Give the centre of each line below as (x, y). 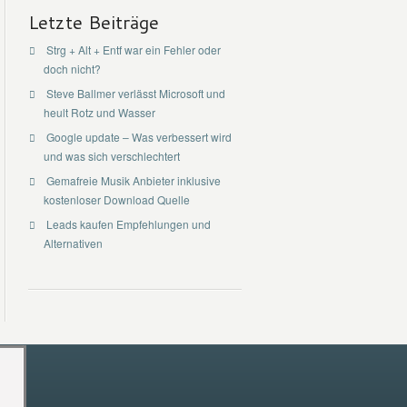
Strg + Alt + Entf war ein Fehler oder (133, 50)
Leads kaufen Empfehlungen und (128, 224)
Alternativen (73, 243)
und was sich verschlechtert (111, 156)
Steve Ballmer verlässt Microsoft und (135, 93)
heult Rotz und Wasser (99, 112)
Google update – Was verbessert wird (139, 137)
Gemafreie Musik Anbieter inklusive (132, 180)
